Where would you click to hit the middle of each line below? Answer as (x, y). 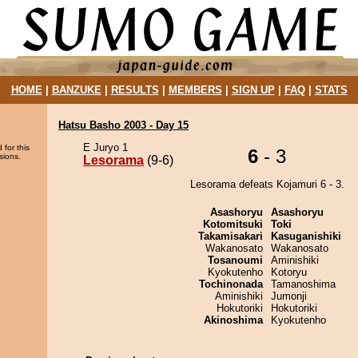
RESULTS (135, 90)
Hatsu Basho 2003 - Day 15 (123, 125)
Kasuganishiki (306, 236)
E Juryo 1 (105, 147)
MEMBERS (195, 90)
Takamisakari (231, 236)
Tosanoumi (235, 260)
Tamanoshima (303, 284)
